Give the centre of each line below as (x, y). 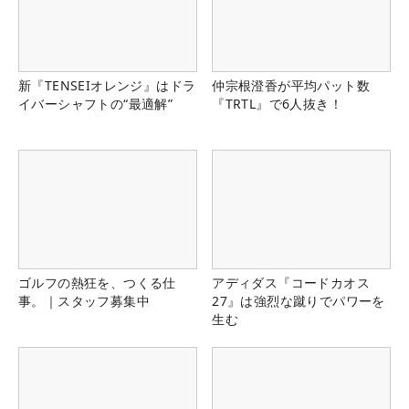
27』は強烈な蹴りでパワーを (299, 301)
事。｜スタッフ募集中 (84, 301)
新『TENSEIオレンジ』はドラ (107, 86)
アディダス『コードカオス (291, 283)
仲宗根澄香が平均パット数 (291, 86)
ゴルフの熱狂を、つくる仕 (97, 283)
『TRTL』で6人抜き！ (277, 104)
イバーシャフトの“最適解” (96, 104)
